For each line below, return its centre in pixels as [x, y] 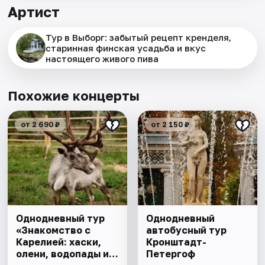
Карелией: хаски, [59, 242]
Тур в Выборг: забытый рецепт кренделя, [139, 38]
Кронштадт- [176, 242]
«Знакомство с [54, 230]
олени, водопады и [63, 254]
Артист [34, 12]
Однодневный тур [61, 219]
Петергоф [170, 254]
